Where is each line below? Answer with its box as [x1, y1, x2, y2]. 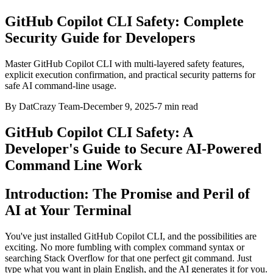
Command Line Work [5, 157, 142, 173]
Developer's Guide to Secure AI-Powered [5, 140, 261, 157]
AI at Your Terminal [5, 202, 132, 218]
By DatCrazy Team [5, 101, 80, 112]
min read [162, 101, 198, 112]
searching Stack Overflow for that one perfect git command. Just [5, 252, 252, 263]
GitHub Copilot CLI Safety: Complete [5, 13, 244, 29]
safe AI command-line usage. [5, 80, 116, 91]
